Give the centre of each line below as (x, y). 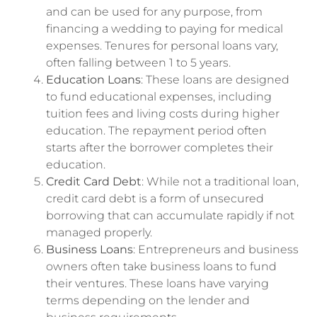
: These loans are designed (215, 80)
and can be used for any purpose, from (154, 12)
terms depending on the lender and (148, 301)
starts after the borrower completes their (160, 148)
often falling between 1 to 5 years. (138, 63)
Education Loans (93, 80)
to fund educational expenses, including (159, 97)
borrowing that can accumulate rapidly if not (170, 216)
